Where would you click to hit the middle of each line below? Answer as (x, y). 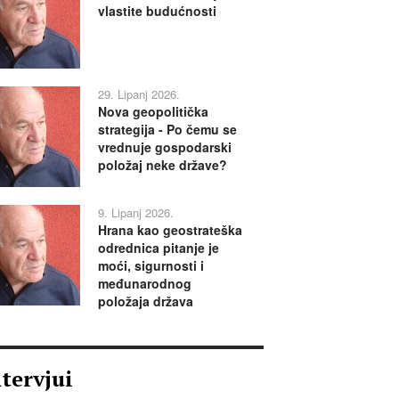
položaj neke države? (162, 165)
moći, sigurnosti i (151, 265)
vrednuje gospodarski (164, 147)
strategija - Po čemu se (167, 130)
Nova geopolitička (153, 112)
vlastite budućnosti (157, 11)
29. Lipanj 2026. (138, 94)
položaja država (145, 301)
